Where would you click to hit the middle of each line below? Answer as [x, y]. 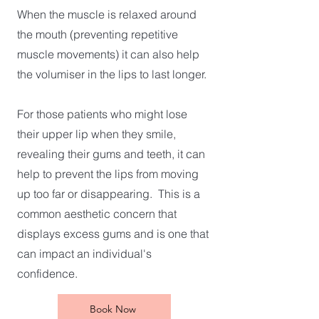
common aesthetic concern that [97, 214]
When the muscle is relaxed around [107, 14]
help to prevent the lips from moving [108, 174]
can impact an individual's [84, 253]
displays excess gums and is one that [113, 234]
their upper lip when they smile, [96, 134]
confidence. [50, 273]
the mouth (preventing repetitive [98, 34]
